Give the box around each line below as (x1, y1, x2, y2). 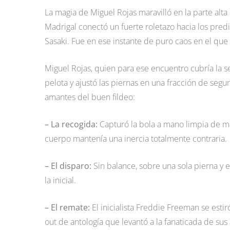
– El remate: (45, 202, 90, 214)
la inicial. (45, 175, 76, 186)
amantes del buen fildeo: (45, 91, 135, 103)
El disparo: (51, 160, 91, 172)
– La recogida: (45, 119, 98, 130)
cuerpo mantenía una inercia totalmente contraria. (45, 133, 227, 145)
